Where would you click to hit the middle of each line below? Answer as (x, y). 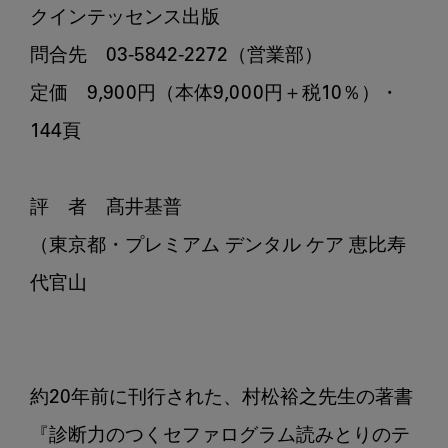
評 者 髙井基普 (106, 209)
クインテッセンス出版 (125, 19)
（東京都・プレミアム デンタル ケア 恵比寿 (218, 247)
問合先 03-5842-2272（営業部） (176, 57)
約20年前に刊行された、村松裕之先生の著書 (221, 399)
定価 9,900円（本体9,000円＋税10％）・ (214, 95)
